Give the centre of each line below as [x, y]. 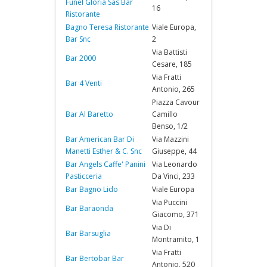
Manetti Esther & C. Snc [104, 151]
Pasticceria [84, 176]
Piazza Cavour [176, 102]
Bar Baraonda [89, 208]
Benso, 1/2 [170, 126]
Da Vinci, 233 [173, 176]
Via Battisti [170, 52]
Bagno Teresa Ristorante [107, 27]
